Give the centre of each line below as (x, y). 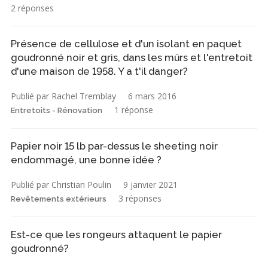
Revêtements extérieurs (59, 199)
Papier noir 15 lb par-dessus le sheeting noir (114, 146)
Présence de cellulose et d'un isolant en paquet (126, 44)
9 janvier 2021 (150, 185)
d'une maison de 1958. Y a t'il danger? (99, 71)
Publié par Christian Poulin (61, 185)
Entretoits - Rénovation (57, 111)
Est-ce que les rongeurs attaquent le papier (116, 235)
